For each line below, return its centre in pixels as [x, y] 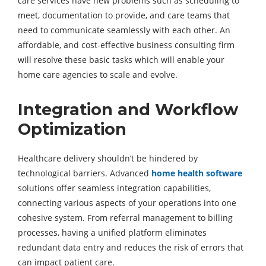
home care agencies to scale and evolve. [98, 75]
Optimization [72, 129]
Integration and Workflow [128, 110]
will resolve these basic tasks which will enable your [121, 60]
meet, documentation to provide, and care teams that [124, 15]
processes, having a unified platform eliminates [112, 233]
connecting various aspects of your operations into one [127, 203]
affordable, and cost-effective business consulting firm [126, 45]
